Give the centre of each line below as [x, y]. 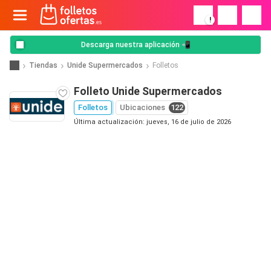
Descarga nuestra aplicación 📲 [135, 45]
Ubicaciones [142, 107]
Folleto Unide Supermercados [148, 91]
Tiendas [43, 65]
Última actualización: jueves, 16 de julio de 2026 [152, 122]
